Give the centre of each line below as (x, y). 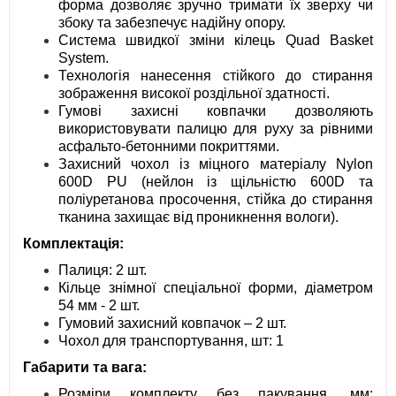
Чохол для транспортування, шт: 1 (171, 341)
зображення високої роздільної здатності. (194, 94)
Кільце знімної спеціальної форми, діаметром (216, 288)
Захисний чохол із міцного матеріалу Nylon (216, 164)
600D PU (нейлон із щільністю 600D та (216, 182)
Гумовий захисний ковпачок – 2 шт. (172, 324)
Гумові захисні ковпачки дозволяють (216, 111)
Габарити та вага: (85, 368)
